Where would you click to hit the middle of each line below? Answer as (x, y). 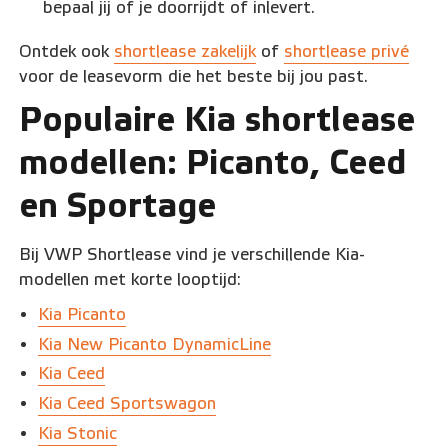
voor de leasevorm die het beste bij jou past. (194, 77)
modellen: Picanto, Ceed (213, 163)
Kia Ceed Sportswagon (127, 404)
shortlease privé (347, 52)
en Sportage (118, 206)
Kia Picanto (82, 314)
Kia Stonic (78, 433)
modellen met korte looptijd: (130, 280)
